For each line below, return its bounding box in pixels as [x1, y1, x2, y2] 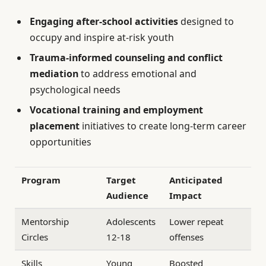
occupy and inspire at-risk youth [30, 30, 174, 44]
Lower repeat [169, 215, 224, 227]
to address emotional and [78, 66, 197, 80]
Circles [21, 230, 49, 243]
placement [30, 119, 80, 132]
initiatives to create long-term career [80, 119, 246, 132]
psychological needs [30, 83, 121, 96]
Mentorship [21, 215, 69, 227]
